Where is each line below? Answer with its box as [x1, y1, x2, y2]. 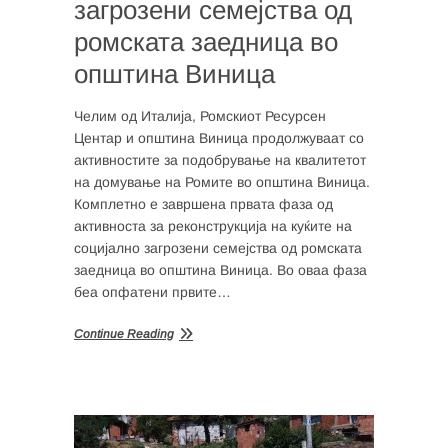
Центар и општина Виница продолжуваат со [74, 129, 364, 146]
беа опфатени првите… [74, 283, 231, 300]
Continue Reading [74, 326, 174, 341]
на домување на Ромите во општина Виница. [74, 173, 370, 190]
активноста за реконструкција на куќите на [74, 217, 352, 234]
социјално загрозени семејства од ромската [74, 239, 362, 256]
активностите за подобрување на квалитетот [74, 151, 366, 168]
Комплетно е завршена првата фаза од [74, 195, 333, 212]
